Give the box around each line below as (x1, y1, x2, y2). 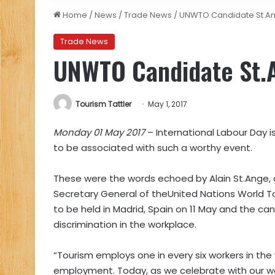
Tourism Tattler (76, 99, 131, 109)
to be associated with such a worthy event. (53, 141, 255, 155)
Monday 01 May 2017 (53, 126, 145, 139)
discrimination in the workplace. (53, 218, 196, 231)
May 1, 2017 (148, 99, 187, 109)
